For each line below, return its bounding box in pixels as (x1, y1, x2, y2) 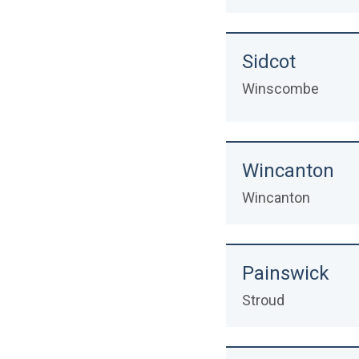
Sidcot (242, 50, 296, 73)
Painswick (242, 262, 330, 284)
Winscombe (242, 80, 320, 97)
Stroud (242, 292, 285, 309)
